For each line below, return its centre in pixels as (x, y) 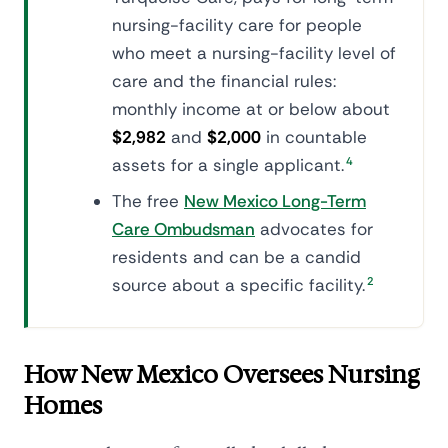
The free (148, 201)
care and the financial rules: (224, 81)
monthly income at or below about (251, 109)
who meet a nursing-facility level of (254, 53)
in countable (314, 137)
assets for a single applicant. (228, 165)
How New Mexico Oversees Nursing (222, 375)
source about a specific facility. (238, 285)
